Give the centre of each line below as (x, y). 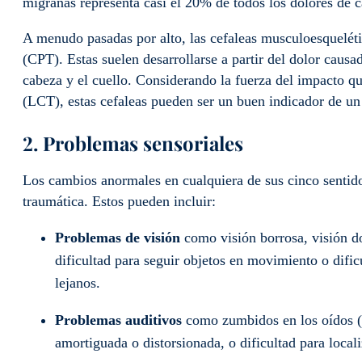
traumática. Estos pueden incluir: (119, 201)
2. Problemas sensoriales (133, 143)
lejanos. (78, 282)
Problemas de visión (118, 237)
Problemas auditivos (118, 320)
